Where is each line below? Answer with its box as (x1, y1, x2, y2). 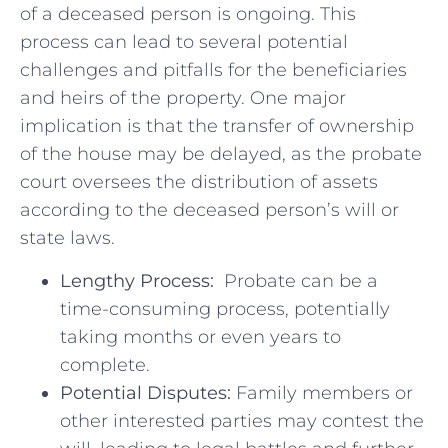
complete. (60, 353, 150, 376)
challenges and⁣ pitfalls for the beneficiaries (20, 59, 407, 82)
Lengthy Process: (60, 269, 214, 292)
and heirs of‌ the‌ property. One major (20, 87, 346, 110)
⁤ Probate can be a (214, 269, 378, 292)
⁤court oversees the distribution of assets (20, 171, 378, 194)
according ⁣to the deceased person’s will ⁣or (20, 199, 399, 222)
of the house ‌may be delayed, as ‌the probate (20, 143, 422, 166)
